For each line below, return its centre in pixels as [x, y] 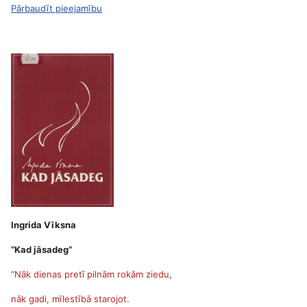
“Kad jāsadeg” [41, 249]
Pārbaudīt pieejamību [57, 8]
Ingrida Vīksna [44, 225]
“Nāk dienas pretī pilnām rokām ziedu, [91, 274]
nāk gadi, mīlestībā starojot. [70, 299]
